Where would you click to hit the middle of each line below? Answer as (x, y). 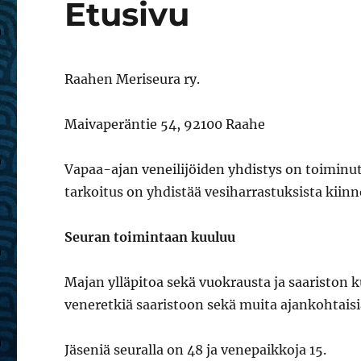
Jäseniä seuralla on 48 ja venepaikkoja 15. (196, 350)
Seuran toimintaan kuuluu (150, 237)
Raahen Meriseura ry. (133, 79)
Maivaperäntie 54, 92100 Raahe (165, 124)
